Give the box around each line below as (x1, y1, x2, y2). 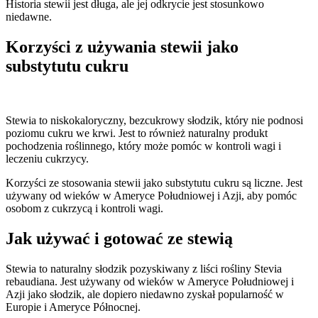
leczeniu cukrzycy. (6, 153, 89, 165)
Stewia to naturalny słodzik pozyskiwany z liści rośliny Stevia (6, 263, 282, 275)
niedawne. (6, 11, 52, 23)
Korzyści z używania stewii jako (6, 38, 238, 57)
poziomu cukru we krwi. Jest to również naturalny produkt (6, 127, 268, 140)
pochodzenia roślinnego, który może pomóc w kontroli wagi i (6, 140, 281, 153)
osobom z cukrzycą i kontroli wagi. (6, 202, 163, 215)
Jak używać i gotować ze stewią (6, 229, 233, 248)
